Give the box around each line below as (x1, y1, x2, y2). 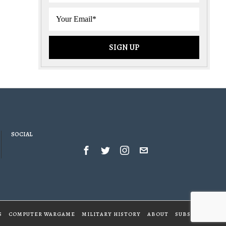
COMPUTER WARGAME (9, 210, 75, 218)
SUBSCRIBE (175, 210, 210, 218)
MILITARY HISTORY (82, 210, 141, 218)
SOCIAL (11, 130, 33, 138)
